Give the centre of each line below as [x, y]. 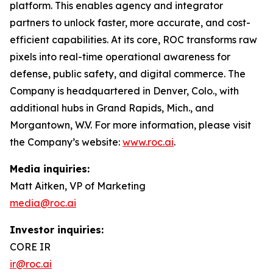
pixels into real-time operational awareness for [120, 57]
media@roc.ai [43, 203]
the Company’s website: [66, 142]
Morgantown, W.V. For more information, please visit [130, 125]
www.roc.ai [148, 142]
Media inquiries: [50, 169]
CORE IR [30, 247]
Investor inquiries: [57, 230]
